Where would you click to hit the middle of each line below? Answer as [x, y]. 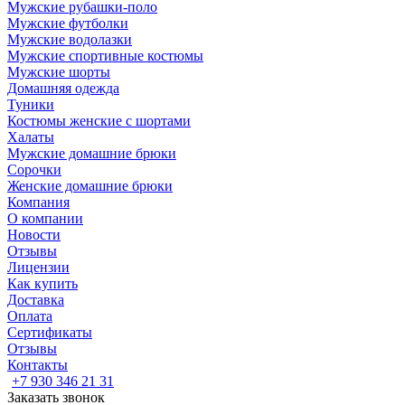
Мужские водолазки [70, 39]
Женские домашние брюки [90, 186]
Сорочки [34, 170]
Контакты [38, 365]
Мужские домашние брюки [92, 153]
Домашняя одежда [63, 88]
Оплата [30, 316]
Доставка [36, 300]
